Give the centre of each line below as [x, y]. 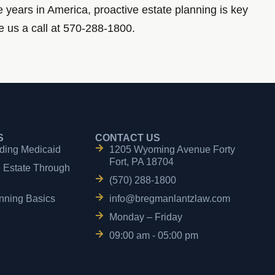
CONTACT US [128, 138]
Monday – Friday [145, 217]
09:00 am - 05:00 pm [153, 236]
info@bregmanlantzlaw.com [169, 199]
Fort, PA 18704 [141, 162]
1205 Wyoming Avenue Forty [172, 150]
